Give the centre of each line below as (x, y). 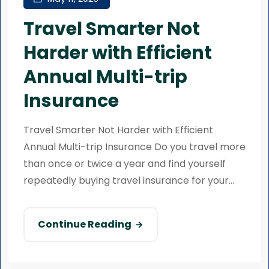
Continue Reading (85, 224)
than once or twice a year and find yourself (125, 164)
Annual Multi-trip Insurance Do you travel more (134, 147)
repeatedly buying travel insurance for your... (129, 180)
